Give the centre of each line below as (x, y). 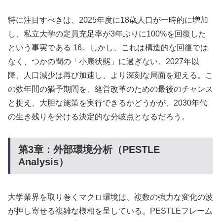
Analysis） (43, 162)
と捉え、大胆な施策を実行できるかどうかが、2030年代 (108, 103)
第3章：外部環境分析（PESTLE (89, 150)
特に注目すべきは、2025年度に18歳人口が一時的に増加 (108, 20)
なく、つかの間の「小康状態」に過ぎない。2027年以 (104, 61)
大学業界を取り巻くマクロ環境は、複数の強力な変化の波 (110, 197)
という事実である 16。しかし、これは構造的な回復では (108, 47)
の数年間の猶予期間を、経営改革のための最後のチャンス (110, 89)
